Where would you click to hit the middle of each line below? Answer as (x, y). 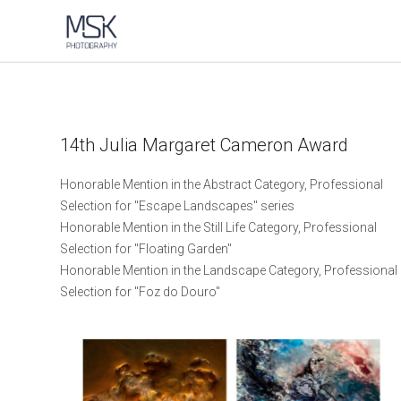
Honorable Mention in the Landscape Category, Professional (229, 270)
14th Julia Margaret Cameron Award (205, 145)
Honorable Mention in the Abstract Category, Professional (222, 184)
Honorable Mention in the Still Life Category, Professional (219, 227)
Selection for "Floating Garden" (146, 249)
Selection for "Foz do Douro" (141, 292)
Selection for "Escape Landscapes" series (178, 206)
